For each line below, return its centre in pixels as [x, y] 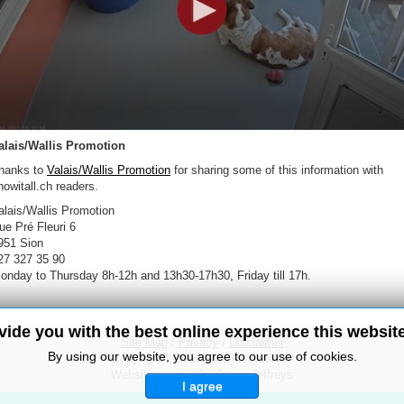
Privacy [198, 343]
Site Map [144, 343]
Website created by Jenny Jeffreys [202, 375]
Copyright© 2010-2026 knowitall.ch [202, 359]
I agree [202, 386]
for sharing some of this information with [277, 170]
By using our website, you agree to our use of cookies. [202, 356]
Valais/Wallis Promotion [109, 170]
